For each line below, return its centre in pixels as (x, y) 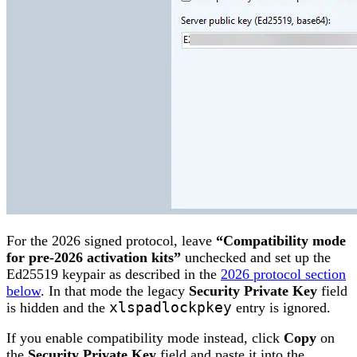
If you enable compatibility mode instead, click (145, 338)
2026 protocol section (283, 274)
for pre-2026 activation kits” (94, 257)
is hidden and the (58, 307)
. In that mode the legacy (115, 290)
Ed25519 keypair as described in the (114, 274)
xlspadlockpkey (171, 307)
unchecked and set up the (256, 257)
